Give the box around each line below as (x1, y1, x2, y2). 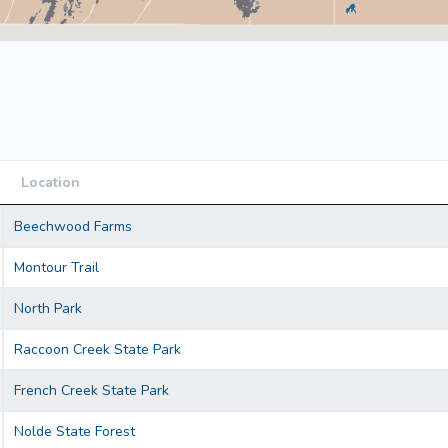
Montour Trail (14, 258, 99, 278)
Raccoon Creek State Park (14, 340, 181, 360)
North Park (14, 299, 82, 319)
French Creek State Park (14, 381, 169, 401)
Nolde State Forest (14, 422, 135, 442)
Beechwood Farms (14, 217, 132, 237)
